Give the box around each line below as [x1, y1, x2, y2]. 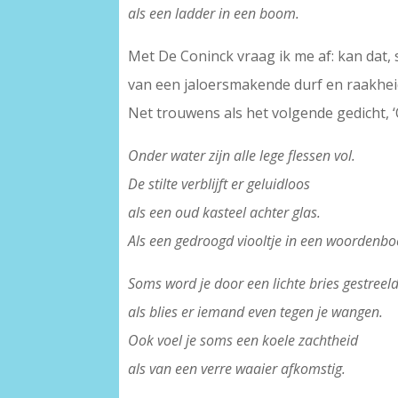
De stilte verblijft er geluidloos [128, 174, 311, 195]
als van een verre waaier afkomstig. [128, 359, 346, 379]
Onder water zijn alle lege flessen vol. [128, 146, 356, 166]
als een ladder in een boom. [128, 4, 300, 24]
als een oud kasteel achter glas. [128, 203, 322, 223]
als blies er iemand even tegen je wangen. [128, 302, 384, 322]
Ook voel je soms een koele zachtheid [128, 330, 359, 351]
